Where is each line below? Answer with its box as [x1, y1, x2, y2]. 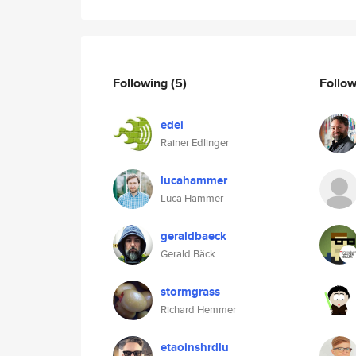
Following [113, 73, 171, 92]
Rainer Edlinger [161, 135, 229, 150]
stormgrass [161, 283, 220, 300]
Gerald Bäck [161, 246, 215, 261]
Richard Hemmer [161, 302, 236, 317]
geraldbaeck [161, 227, 226, 245]
